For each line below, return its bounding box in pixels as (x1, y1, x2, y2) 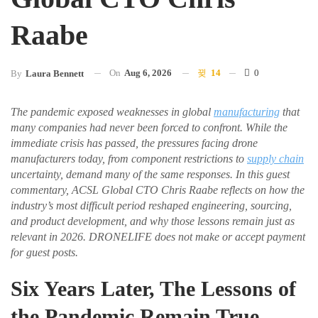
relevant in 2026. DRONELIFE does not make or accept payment (11, 230, 305, 243)
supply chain (247, 152, 304, 165)
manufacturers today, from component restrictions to (11, 152, 247, 165)
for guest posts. (11, 246, 78, 258)
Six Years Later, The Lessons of (11, 276, 296, 300)
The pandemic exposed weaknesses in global (11, 105, 214, 118)
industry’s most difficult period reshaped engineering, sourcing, (11, 199, 292, 212)
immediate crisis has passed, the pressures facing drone (11, 136, 258, 149)
